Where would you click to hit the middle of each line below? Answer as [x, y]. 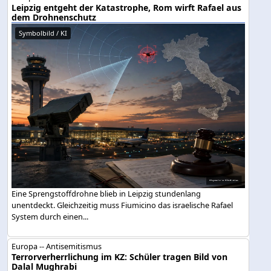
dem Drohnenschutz [54, 17]
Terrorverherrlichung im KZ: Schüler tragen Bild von [120, 257]
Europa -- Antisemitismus [57, 247]
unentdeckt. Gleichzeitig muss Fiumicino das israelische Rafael [122, 205]
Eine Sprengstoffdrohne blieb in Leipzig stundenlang [106, 194]
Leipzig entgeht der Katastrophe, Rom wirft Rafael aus [127, 7]
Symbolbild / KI [43, 33]
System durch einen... [50, 217]
